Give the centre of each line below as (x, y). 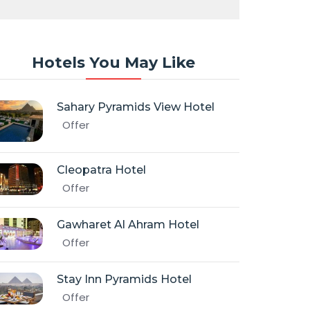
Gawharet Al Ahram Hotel (128, 225)
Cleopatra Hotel (101, 170)
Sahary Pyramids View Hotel (136, 107)
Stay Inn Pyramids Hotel (124, 279)
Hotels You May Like (113, 63)
